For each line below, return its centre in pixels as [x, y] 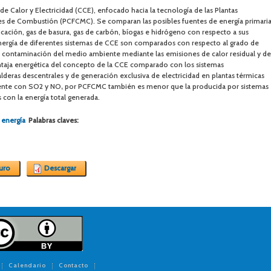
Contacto [73, 265]
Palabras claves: [54, 120]
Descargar [60, 168]
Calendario [27, 265]
